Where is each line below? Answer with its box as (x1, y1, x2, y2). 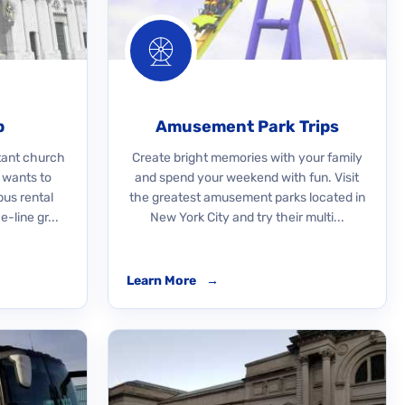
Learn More (126, 273, 199, 288)
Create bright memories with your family (131, 150, 363, 165)
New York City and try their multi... (149, 210, 344, 225)
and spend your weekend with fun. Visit (135, 170, 360, 185)
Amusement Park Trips (155, 117, 339, 137)
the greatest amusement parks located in (128, 190, 365, 205)
